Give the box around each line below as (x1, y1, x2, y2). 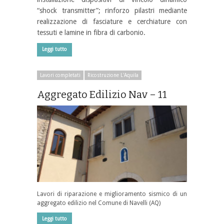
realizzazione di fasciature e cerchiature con (37, 17, 187, 25)
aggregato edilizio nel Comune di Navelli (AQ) (37, 199, 160, 206)
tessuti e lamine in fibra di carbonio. (37, 28, 145, 36)
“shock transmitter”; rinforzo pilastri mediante (37, 6, 187, 14)
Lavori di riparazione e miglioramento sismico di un (37, 190, 187, 197)
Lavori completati (40, 72, 80, 78)
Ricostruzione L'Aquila (87, 72, 138, 78)
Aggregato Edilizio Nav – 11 (37, 88, 167, 100)
